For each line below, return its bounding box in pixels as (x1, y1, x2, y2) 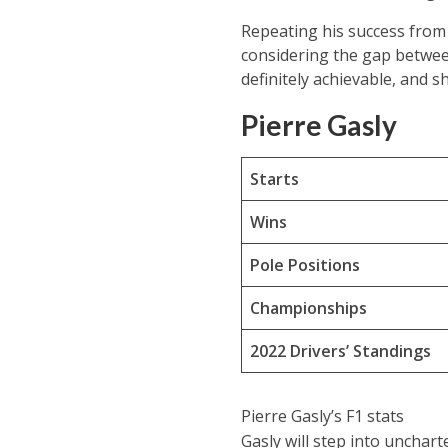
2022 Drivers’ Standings (249, 340, 431, 362)
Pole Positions (249, 254, 360, 276)
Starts (249, 168, 299, 190)
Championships (249, 297, 367, 319)
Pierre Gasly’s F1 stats (240, 405, 404, 427)
